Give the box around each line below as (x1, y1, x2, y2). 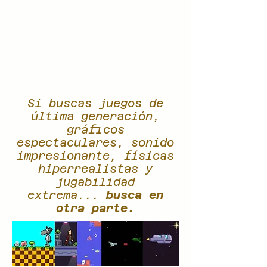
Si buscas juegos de (27, 97, 163, 110)
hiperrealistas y (38, 162, 153, 175)
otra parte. (56, 201, 135, 215)
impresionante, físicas (17, 149, 174, 162)
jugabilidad (56, 175, 135, 188)
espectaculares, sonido (17, 136, 174, 149)
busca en (106, 188, 163, 201)
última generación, (31, 110, 160, 123)
